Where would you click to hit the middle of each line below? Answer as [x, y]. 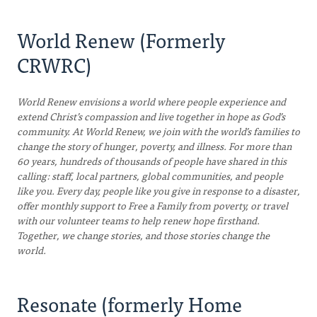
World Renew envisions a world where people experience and [151, 101]
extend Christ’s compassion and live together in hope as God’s [151, 116]
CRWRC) [54, 64]
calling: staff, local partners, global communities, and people [150, 175]
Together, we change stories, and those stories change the [143, 235]
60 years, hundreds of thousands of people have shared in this [152, 161]
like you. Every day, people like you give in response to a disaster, [158, 190]
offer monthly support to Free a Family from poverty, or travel [152, 205]
